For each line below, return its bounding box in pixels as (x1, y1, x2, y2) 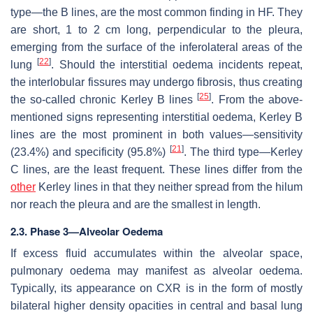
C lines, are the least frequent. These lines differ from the (10, 163, 303, 175)
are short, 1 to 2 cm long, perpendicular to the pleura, (10, 23, 303, 36)
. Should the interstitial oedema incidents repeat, (51, 58, 303, 71)
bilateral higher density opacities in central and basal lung (10, 299, 303, 312)
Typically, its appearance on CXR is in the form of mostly (10, 282, 303, 294)
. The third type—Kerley (183, 145, 303, 158)
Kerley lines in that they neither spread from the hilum (36, 180, 303, 193)
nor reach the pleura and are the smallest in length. (10, 198, 261, 210)
